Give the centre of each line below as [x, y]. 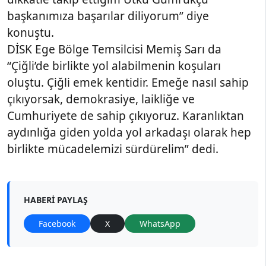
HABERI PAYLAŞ [56, 199]
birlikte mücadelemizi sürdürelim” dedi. [113, 149]
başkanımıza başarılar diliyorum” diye [108, 16]
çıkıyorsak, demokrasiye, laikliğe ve [101, 99]
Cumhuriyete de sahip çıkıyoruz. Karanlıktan [126, 115]
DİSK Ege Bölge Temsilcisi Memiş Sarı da [114, 49]
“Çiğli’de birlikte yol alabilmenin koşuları [114, 66]
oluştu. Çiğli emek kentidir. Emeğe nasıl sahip [128, 82]
